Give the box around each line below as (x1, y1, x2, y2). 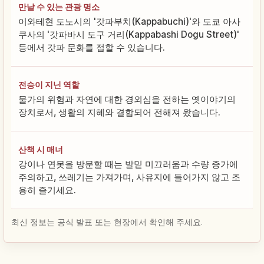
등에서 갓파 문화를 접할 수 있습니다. (18, 41, 165, 53)
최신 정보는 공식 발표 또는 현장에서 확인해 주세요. (11, 217, 203, 227)
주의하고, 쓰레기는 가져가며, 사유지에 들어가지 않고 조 (18, 171, 240, 183)
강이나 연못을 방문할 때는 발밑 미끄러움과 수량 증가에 (18, 158, 238, 170)
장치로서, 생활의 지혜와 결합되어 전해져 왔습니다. (18, 106, 220, 118)
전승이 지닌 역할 (18, 79, 80, 90)
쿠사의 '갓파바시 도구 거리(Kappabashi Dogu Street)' (18, 28, 239, 40)
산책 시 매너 (18, 144, 63, 154)
